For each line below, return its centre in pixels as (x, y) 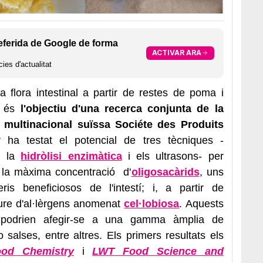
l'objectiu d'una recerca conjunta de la (122, 108)
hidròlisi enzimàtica (71, 156)
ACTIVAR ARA (176, 53)
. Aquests (201, 203)
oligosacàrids (165, 172)
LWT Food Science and (158, 251)
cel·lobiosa (152, 203)
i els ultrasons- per (173, 156)
